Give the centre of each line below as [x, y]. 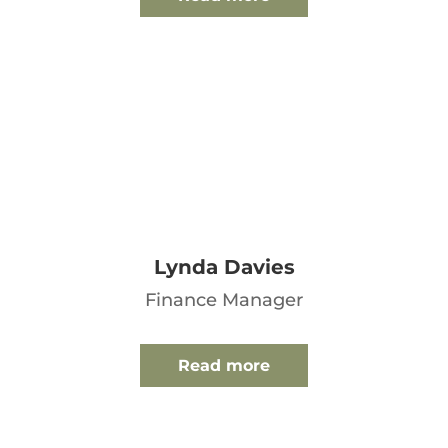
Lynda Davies [224, 267]
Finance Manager [224, 300]
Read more [224, 366]
